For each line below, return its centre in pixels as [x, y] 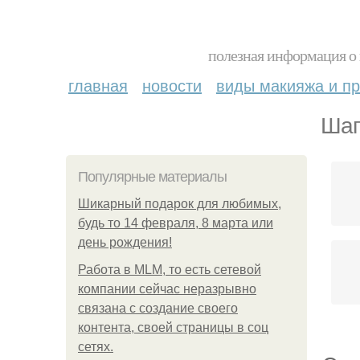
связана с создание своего [158, 308]
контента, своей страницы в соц [173, 327]
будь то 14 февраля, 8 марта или [176, 223]
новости [172, 85]
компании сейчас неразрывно [167, 289]
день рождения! [125, 242]
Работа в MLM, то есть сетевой [170, 270]
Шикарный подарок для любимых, [180, 204]
